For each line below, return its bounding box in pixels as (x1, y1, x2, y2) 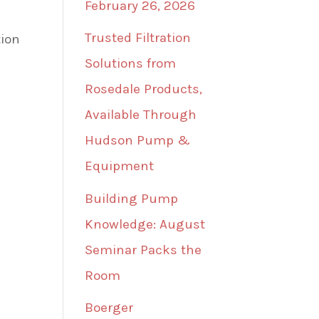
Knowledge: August (85, 216, 206, 232)
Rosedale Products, (85, 81, 203, 98)
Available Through (85, 107, 197, 123)
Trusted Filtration (85, 30, 192, 46)
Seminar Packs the (85, 241, 202, 258)
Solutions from (85, 56, 177, 72)
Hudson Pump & (85, 132, 191, 149)
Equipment (85, 158, 155, 174)
